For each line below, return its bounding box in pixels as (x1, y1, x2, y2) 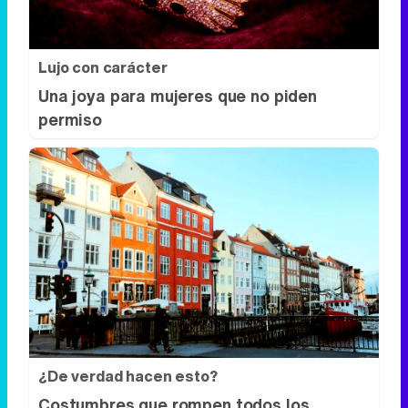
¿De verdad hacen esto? (38, 364, 218, 387)
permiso (38, 107, 102, 132)
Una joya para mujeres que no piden (38, 84, 317, 108)
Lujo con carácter (38, 56, 168, 79)
